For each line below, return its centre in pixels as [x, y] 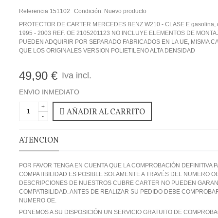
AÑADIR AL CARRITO [106, 112]
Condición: [88, 11]
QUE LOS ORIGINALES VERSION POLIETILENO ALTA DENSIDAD [107, 50]
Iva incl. [75, 75]
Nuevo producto [125, 11]
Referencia [33, 11]
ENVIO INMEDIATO [49, 92]
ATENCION [39, 140]
